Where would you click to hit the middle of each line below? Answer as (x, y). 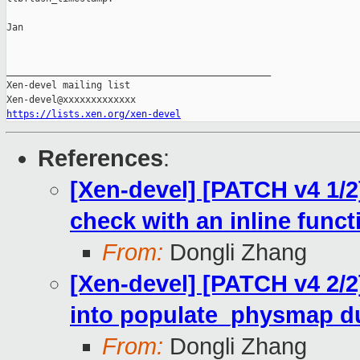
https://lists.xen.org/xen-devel (94, 115)
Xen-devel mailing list (68, 86)
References (100, 159)
